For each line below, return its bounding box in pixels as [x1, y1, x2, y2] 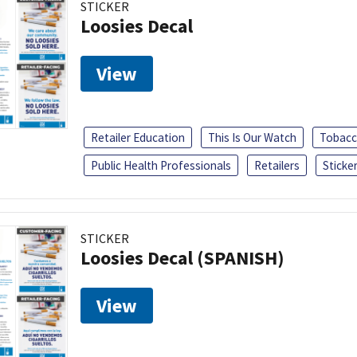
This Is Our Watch [208, 129, 296, 145]
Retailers [254, 157, 300, 173]
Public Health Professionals [91, 157, 231, 173]
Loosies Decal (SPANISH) [80, 245, 284, 270]
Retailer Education [91, 129, 185, 145]
